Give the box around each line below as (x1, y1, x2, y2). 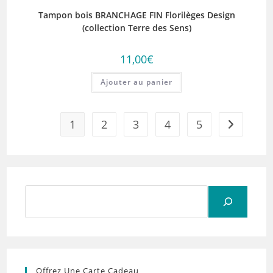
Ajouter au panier (101, 76, 172, 87)
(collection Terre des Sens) (82, 21, 191, 34)
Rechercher (136, 186, 183, 198)
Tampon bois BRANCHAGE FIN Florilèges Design (38, 9, 235, 21)
